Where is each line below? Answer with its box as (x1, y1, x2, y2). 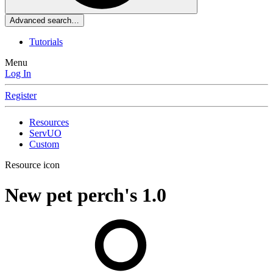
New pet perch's (5, 183, 142, 206)
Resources (29, 117, 69, 128)
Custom (29, 139, 59, 150)
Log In (5, 68, 31, 79)
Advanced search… (10, 16, 79, 26)
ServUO (29, 128, 62, 139)
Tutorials (29, 37, 63, 48)
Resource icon (5, 160, 60, 171)
